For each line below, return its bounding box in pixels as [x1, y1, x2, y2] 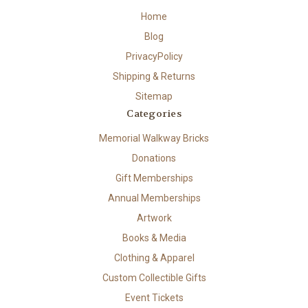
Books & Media [122, 232, 186, 244]
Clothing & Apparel [113, 252, 195, 264]
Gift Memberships [115, 173, 193, 184]
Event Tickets [124, 291, 184, 303]
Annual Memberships [107, 192, 201, 204]
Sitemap [135, 91, 173, 102]
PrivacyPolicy [125, 51, 183, 63]
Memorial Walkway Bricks [99, 133, 209, 144]
